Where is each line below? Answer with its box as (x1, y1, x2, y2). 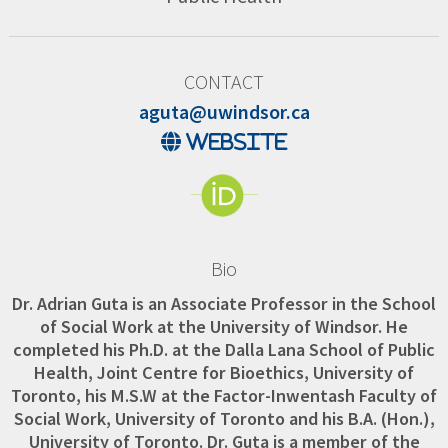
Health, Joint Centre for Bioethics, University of (34, 360, 414, 384)
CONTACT (184, 68, 264, 94)
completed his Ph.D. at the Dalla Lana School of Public (13, 337, 435, 361)
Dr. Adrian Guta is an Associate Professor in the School (12, 291, 436, 315)
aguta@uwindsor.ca (138, 98, 310, 124)
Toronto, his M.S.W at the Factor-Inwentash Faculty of (11, 383, 437, 407)
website (181, 130, 287, 152)
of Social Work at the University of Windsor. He (40, 314, 408, 338)
